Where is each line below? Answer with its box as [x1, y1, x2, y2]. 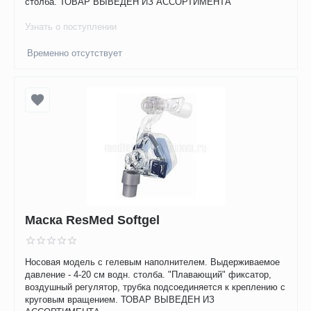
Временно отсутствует [27, 48, 123, 59]
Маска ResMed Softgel [25, 212, 160, 227]
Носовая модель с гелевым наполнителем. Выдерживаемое [25, 257, 280, 268]
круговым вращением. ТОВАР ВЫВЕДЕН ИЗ [25, 294, 215, 305]
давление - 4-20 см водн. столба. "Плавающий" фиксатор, [25, 269, 272, 280]
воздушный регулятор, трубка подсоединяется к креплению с [25, 282, 286, 293]
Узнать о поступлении [25, 22, 117, 33]
